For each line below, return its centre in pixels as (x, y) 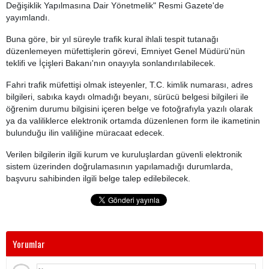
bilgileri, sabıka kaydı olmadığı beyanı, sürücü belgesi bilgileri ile (127, 97)
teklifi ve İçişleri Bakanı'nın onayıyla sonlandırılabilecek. (111, 63)
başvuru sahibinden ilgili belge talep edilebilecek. (98, 178)
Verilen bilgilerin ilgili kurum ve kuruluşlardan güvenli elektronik (124, 154)
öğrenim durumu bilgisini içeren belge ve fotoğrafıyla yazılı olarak (129, 109)
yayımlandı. (28, 17)
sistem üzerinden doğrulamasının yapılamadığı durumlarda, (119, 166)
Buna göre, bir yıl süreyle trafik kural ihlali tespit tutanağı (112, 39)
